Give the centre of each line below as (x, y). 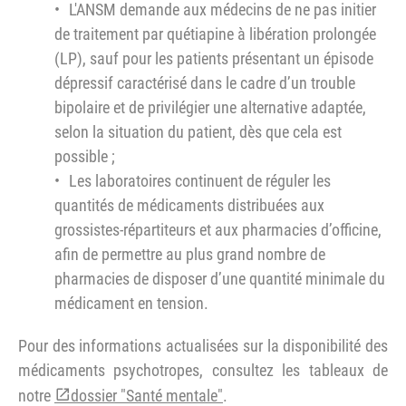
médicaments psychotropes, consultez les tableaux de (203, 370)
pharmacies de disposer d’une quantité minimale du (220, 279)
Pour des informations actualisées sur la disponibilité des (203, 346)
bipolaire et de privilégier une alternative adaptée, (210, 107)
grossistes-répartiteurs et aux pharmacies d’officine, (218, 230)
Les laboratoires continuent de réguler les (200, 181)
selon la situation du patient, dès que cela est (198, 132)
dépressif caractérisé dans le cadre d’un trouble (205, 83)
